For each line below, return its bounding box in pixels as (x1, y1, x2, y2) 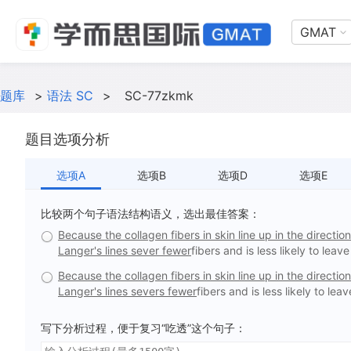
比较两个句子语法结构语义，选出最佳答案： (41, 207, 260, 220)
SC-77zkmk (125, 88, 194, 103)
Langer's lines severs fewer (58, 284, 197, 298)
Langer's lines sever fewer (58, 244, 191, 257)
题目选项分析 (25, 131, 110, 147)
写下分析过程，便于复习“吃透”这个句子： (41, 321, 246, 335)
